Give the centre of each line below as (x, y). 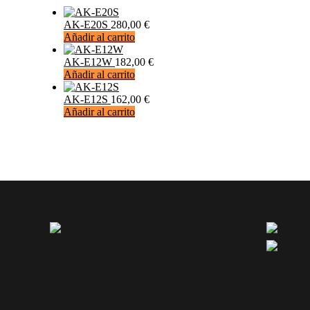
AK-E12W (89, 62)
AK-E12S (87, 99)
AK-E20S (87, 25)
